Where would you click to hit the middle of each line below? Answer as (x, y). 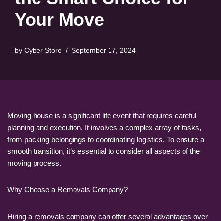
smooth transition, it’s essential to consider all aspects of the (104, 151)
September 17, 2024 (104, 50)
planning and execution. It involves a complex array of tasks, (104, 127)
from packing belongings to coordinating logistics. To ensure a (106, 139)
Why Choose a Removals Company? (68, 189)
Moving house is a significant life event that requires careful (102, 115)
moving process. (34, 163)
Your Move (59, 19)
